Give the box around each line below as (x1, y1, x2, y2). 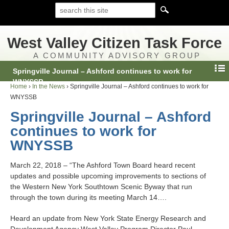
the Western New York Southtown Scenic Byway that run (10, 182, 192, 191)
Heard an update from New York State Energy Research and (10, 214, 206, 222)
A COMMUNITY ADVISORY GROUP (33, 51, 201, 60)
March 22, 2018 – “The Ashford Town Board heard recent (10, 161, 195, 169)
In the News (32, 83, 65, 90)
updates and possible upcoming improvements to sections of (10, 172, 206, 180)
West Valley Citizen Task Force (7, 35, 222, 51)
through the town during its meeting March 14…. (10, 193, 167, 201)
